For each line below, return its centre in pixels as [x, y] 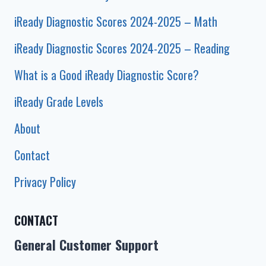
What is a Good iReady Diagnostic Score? [107, 75]
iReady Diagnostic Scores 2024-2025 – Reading [122, 48]
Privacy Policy [45, 182]
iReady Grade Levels [59, 102]
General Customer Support [86, 245]
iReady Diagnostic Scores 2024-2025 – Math [116, 21]
